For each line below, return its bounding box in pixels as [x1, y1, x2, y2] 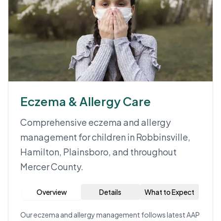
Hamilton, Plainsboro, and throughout [20, 146, 177, 157]
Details [99, 187, 122, 196]
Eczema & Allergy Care [20, 94, 151, 109]
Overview [36, 187, 67, 196]
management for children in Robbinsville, [20, 131, 190, 143]
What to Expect [144, 187, 194, 196]
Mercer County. [20, 161, 83, 172]
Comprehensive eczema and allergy [20, 116, 171, 128]
